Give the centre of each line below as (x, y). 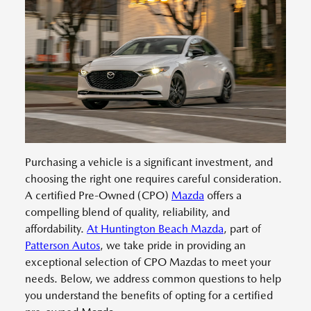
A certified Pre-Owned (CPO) (98, 196)
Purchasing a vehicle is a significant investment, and (149, 162)
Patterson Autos (62, 246)
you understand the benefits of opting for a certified (149, 296)
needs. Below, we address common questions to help (153, 279)
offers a (223, 196)
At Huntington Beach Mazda (155, 229)
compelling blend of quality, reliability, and (127, 212)
